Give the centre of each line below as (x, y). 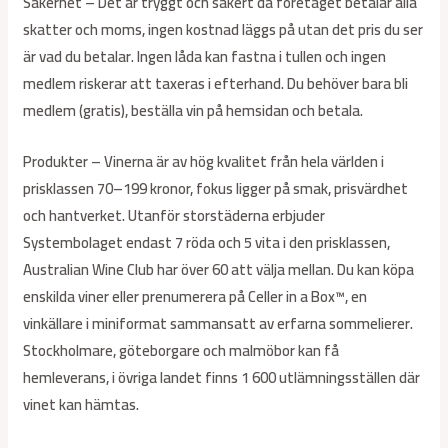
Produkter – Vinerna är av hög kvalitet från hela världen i (204, 162)
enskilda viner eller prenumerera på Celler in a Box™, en (195, 297)
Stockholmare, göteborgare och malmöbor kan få (181, 351)
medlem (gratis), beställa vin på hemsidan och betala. (193, 111)
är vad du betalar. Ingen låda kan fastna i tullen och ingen (205, 57)
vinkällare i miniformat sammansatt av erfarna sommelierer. (218, 324)
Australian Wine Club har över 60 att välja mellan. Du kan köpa (219, 270)
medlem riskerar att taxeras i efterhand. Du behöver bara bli (216, 84)
